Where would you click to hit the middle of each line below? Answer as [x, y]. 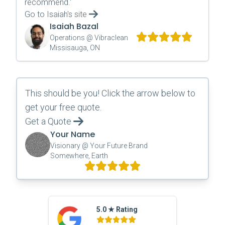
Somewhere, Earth [79, 156]
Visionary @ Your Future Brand [99, 146]
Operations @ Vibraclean [89, 38]
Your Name [73, 134]
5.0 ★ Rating [117, 209]
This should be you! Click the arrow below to [110, 93]
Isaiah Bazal [74, 26]
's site [77, 14]
